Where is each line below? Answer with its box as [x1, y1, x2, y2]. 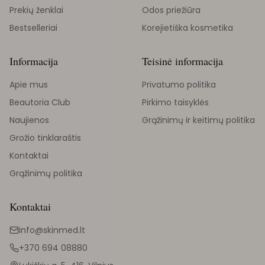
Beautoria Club [9, 96, 70, 108]
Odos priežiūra [142, 4, 201, 16]
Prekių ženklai [9, 4, 63, 16]
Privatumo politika [142, 79, 216, 91]
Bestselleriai [9, 22, 57, 34]
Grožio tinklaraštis [9, 132, 81, 144]
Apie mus [9, 79, 48, 91]
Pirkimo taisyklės [142, 96, 209, 108]
